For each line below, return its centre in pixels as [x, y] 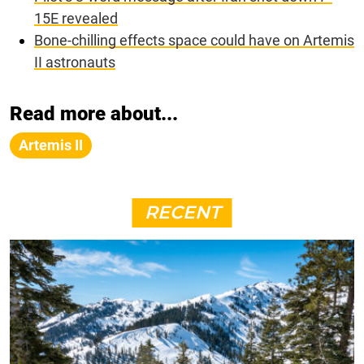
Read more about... [94, 113]
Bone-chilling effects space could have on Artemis [194, 40]
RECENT [182, 212]
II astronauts [75, 62]
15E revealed [76, 18]
